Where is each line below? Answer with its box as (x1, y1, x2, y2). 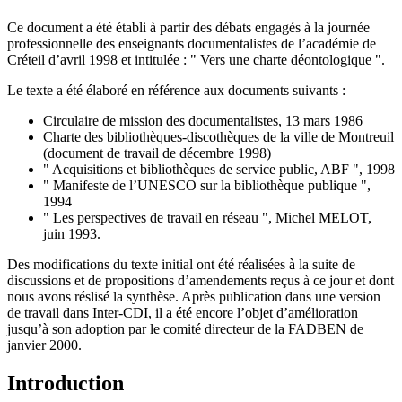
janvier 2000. (7, 336, 82, 353)
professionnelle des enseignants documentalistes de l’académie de (7, 35, 376, 51)
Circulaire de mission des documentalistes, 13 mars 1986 (43, 112, 363, 128)
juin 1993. (43, 225, 100, 241)
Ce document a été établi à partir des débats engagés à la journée (7, 19, 370, 35)
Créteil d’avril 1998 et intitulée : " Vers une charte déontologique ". (7, 51, 385, 67)
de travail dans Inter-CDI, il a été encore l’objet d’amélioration (7, 304, 358, 320)
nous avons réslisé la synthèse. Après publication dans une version (7, 288, 380, 304)
